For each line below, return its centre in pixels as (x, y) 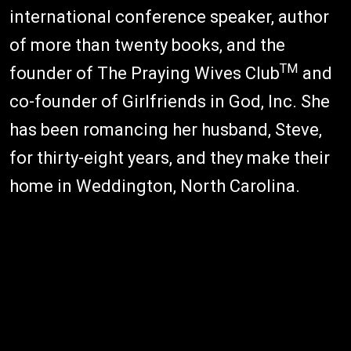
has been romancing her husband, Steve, (166, 130)
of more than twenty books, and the (147, 45)
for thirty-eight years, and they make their (170, 158)
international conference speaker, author (169, 17)
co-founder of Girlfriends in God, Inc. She (170, 101)
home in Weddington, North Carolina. (155, 186)
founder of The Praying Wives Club (145, 73)
